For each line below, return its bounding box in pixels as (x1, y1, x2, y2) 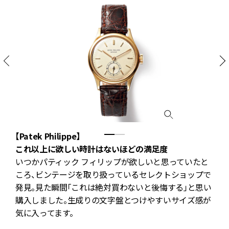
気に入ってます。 (15, 207, 74, 219)
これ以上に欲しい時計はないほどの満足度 (15, 143, 168, 155)
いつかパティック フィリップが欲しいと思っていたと (15, 155, 209, 168)
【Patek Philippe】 (15, 130, 80, 143)
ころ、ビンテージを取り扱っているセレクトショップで (15, 168, 211, 181)
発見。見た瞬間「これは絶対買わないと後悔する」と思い (15, 181, 212, 194)
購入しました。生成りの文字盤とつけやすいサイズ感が (15, 194, 211, 207)
